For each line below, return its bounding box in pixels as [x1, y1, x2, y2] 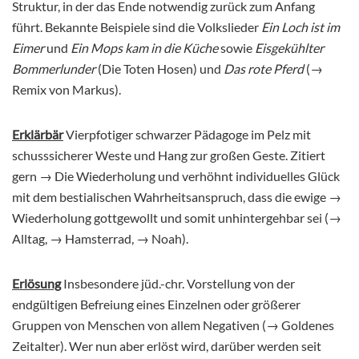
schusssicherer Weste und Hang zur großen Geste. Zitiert [12, 147, 325, 163]
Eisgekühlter [255, 40, 324, 56]
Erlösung [12, 276, 61, 292]
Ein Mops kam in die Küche [71, 40, 218, 56]
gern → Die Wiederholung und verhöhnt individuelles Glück [12, 168, 340, 184]
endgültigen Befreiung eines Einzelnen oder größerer [12, 296, 301, 313]
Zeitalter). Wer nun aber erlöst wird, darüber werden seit [12, 338, 321, 354]
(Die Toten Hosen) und [95, 61, 224, 77]
